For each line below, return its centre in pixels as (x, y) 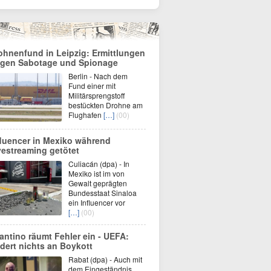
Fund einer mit (92, 86)
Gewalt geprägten (98, 183)
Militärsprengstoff (96, 95)
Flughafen (86, 115)
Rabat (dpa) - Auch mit (105, 259)
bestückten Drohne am (106, 105)
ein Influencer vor (97, 202)
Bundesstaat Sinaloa (103, 193)
